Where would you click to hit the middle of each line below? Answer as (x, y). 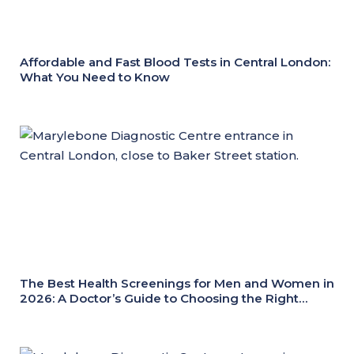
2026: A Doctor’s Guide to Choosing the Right (159, 298)
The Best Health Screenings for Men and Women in (177, 283)
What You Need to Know (95, 77)
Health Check (60, 313)
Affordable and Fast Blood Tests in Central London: (175, 62)
